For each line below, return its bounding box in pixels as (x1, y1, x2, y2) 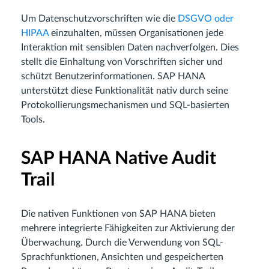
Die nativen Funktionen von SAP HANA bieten (21, 209, 216, 219)
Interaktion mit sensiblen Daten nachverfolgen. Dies (21, 43, 239, 53)
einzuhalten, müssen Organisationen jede (49, 28, 223, 38)
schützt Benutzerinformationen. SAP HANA (21, 71, 205, 82)
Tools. (21, 115, 45, 125)
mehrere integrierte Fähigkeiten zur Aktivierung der (21, 223, 235, 234)
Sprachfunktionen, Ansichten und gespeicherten (21, 252, 223, 262)
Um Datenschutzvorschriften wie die (21, 14, 178, 24)
